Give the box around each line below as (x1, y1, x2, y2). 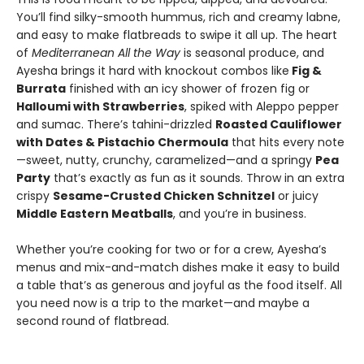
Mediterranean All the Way (32, 45, 180, 61)
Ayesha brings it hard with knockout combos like (16, 63, 289, 79)
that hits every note (228, 134, 344, 150)
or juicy (275, 188, 318, 204)
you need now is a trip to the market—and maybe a (16, 295, 310, 311)
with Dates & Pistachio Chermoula (16, 134, 228, 150)
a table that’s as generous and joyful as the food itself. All (16, 277, 342, 293)
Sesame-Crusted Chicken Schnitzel (53, 188, 275, 204)
